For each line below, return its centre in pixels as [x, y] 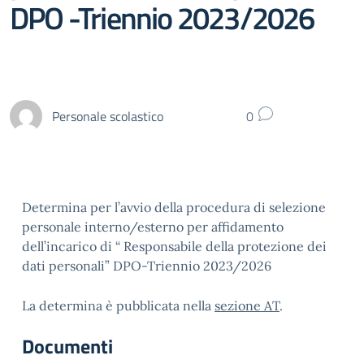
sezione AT [247, 305]
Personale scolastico [108, 116]
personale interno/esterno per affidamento [153, 227]
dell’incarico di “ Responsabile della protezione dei [174, 246]
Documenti [67, 346]
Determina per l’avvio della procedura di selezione [174, 207]
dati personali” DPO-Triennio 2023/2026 [147, 266]
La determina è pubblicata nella [118, 305]
